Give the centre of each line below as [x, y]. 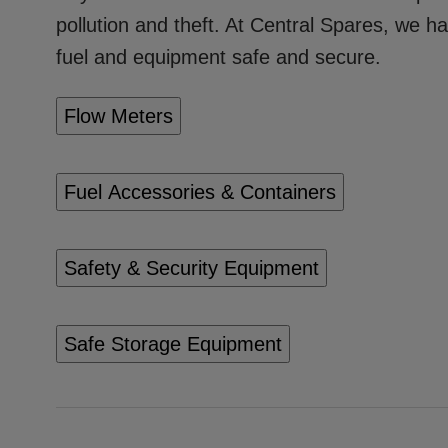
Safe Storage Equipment [173, 343]
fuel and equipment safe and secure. [218, 56]
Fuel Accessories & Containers [200, 191]
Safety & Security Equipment [191, 267]
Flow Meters [118, 115]
